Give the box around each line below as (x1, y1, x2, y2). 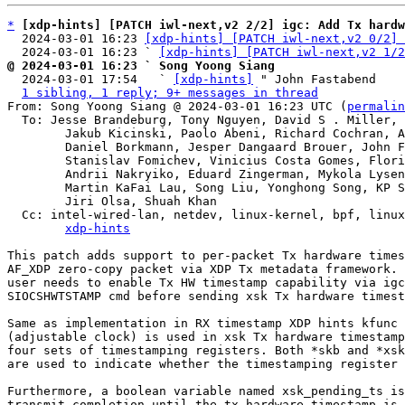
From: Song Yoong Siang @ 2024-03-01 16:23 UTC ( (7, 99, 347, 113)
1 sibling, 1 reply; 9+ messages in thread (22, 86, 318, 99)
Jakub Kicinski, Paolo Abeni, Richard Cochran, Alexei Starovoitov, (7, 127, 65, 140)
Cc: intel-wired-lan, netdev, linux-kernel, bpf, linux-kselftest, (7, 208, 22, 221)
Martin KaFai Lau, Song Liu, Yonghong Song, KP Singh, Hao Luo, (7, 181, 65, 194)
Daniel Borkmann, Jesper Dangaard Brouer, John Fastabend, (7, 140, 65, 154)
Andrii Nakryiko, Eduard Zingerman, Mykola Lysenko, (7, 167, 65, 181)
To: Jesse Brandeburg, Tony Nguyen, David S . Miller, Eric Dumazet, (7, 113, 22, 127)
